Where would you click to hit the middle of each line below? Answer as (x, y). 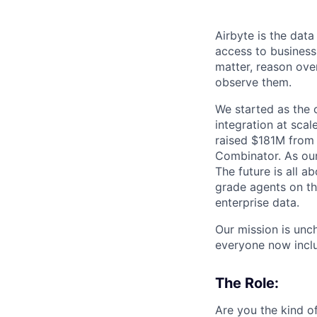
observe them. (253, 82)
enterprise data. (257, 202)
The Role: (247, 283)
